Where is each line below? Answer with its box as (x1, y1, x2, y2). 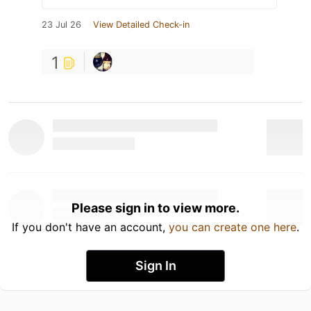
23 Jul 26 (42, 19, 81, 30)
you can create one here (169, 219, 296, 234)
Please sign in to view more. (72, 200, 239, 215)
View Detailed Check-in (93, 19, 190, 30)
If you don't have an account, (12, 219, 169, 234)
